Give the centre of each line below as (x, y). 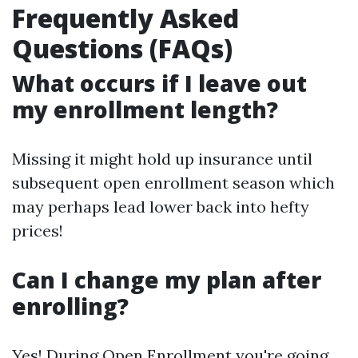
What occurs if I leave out (159, 83)
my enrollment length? (145, 109)
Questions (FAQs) (122, 48)
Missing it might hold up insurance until (162, 159)
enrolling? (70, 306)
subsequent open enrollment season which (173, 183)
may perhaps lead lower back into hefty (161, 207)
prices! (38, 231)
